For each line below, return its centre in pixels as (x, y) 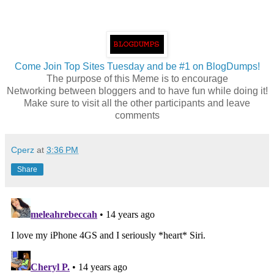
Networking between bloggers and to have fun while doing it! (137, 91)
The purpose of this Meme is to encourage (137, 78)
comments (137, 115)
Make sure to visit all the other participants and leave (137, 103)
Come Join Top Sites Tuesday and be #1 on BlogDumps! (137, 66)
